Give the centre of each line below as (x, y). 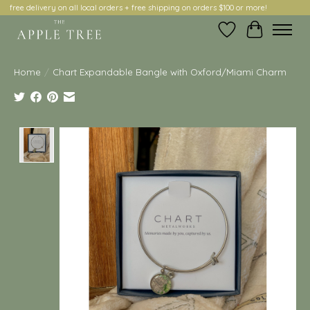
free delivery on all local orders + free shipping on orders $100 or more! (138, 8)
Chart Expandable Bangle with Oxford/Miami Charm (170, 72)
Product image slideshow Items (139, 135)
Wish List (249, 36)
